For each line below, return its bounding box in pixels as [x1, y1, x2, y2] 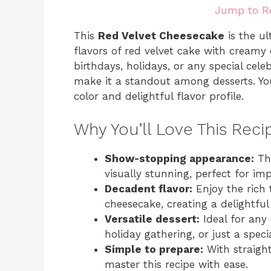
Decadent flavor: [105, 182, 192, 195]
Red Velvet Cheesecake [98, 30, 224, 42]
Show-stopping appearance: [105, 152, 254, 165]
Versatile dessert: [105, 212, 200, 225]
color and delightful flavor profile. [74, 90, 244, 103]
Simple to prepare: [105, 243, 203, 255]
